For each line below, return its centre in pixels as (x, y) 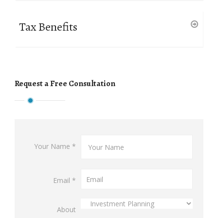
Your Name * (55, 146)
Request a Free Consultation (65, 84)
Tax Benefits (48, 27)
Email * (64, 181)
